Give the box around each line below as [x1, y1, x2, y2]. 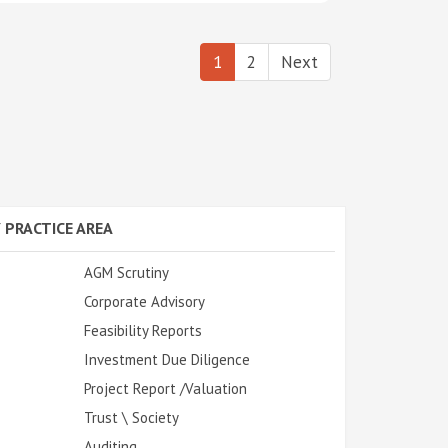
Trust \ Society [83, 407, 179, 427]
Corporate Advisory [83, 291, 205, 311]
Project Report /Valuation [83, 378, 247, 398]
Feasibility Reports [83, 320, 202, 340]
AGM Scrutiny [83, 262, 169, 282]
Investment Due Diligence [83, 349, 250, 369]
